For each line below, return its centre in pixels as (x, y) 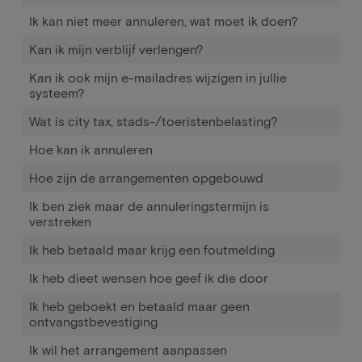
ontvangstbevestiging (93, 321)
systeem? (57, 93)
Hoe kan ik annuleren (91, 149)
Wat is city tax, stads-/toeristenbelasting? (154, 121)
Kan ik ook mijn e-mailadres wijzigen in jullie (158, 77)
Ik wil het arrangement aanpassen (128, 349)
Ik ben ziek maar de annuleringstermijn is (149, 206)
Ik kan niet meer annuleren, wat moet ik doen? (164, 21)
